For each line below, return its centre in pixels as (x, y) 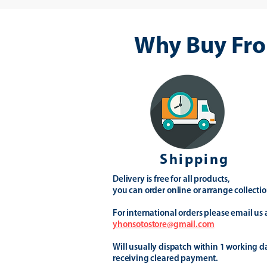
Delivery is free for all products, (171, 180)
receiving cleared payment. (166, 259)
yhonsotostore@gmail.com (164, 225)
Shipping (195, 160)
